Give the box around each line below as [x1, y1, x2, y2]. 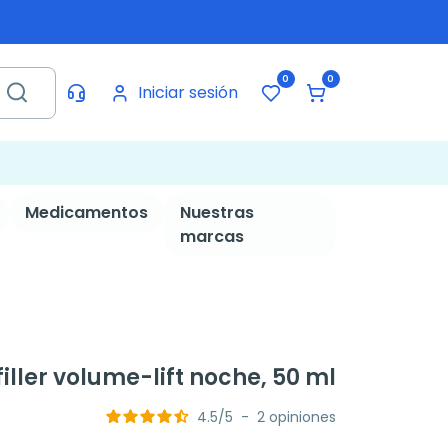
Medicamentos [24, 201, 148, 224]
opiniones [269, 407, 336, 428]
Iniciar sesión [137, 80, 238, 104]
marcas [179, 225, 244, 248]
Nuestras [179, 201, 254, 224]
